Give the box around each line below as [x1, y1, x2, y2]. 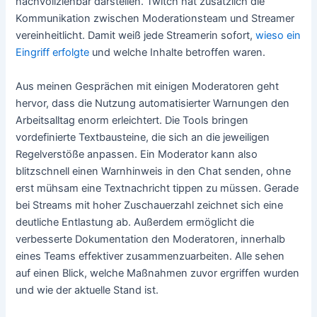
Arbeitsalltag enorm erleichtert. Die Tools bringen [16, 113, 249, 127]
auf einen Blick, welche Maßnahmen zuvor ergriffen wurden [16, 266, 300, 279]
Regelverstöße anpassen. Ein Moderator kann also [16, 147, 258, 161]
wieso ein [255, 29, 301, 42]
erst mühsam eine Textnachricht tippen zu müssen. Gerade [16, 181, 299, 195]
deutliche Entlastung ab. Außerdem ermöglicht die [16, 215, 255, 229]
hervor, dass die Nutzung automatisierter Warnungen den [16, 96, 290, 110]
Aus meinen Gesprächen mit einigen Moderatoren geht [16, 79, 279, 93]
